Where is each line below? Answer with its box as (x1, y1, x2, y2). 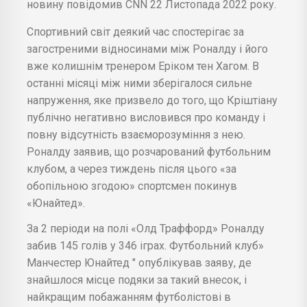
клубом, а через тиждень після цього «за (27, 162, 236, 175)
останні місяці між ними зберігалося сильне (27, 76, 252, 90)
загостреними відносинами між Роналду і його (27, 42, 268, 56)
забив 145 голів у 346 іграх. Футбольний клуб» (27, 238, 264, 252)
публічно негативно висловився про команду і (27, 110, 265, 124)
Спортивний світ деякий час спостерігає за (27, 25, 244, 38)
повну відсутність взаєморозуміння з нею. (27, 127, 245, 141)
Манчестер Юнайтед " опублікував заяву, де (27, 256, 251, 269)
